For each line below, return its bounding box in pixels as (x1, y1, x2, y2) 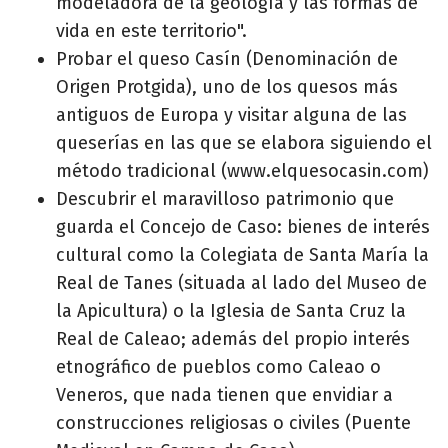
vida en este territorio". (56, 19, 247, 42)
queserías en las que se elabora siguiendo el (56, 131, 432, 154)
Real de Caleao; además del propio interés (56, 327, 410, 350)
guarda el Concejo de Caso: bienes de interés (56, 215, 430, 238)
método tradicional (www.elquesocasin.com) (56, 159, 429, 182)
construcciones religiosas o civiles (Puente (56, 411, 411, 434)
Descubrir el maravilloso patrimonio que (56, 187, 394, 210)
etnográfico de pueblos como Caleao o (56, 355, 381, 378)
